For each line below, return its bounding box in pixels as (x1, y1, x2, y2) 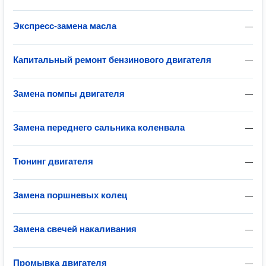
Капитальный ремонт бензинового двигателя (13, 55, 211, 65)
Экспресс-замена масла (13, 21, 116, 31)
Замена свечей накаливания (13, 224, 137, 234)
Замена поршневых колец (13, 190, 127, 200)
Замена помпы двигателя (13, 88, 125, 99)
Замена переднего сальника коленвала (13, 122, 185, 132)
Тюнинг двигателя (13, 156, 93, 166)
